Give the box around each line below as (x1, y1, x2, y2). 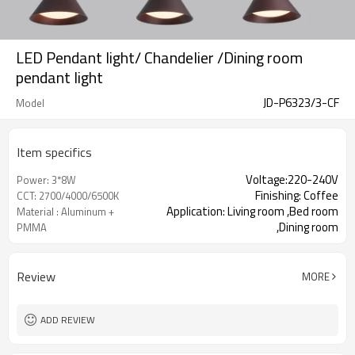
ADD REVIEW (40, 312, 95, 327)
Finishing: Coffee (255, 186, 338, 204)
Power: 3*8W (17, 172, 76, 188)
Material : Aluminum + (17, 204, 114, 219)
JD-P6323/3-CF (263, 94, 339, 112)
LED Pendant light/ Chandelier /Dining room (16, 45, 303, 70)
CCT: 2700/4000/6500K (17, 188, 119, 204)
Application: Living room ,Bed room (166, 202, 338, 220)
